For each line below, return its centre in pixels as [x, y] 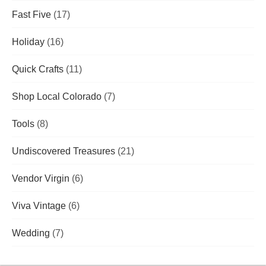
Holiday [28, 42]
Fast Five [31, 15]
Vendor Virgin [41, 179]
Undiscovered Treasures [64, 151]
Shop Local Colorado [57, 97]
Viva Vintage [39, 206]
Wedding [31, 233]
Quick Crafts [38, 69]
